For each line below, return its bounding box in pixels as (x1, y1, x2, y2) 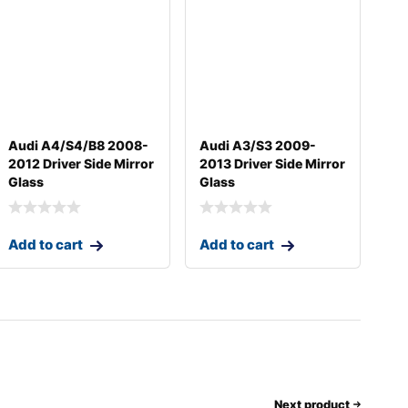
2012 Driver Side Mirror (8, 155, 155, 171)
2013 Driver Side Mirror (199, 155, 345, 171)
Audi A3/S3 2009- (199, 137, 316, 153)
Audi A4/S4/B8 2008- (8, 137, 149, 153)
